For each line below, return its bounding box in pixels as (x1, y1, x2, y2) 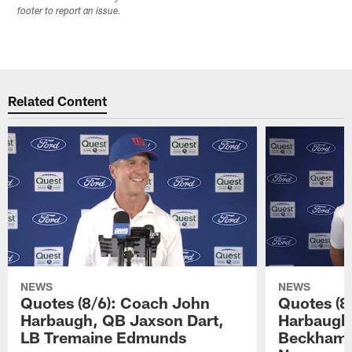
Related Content (8, 92, 108, 108)
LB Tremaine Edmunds (20, 328, 187, 347)
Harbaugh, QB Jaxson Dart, (20, 310, 225, 330)
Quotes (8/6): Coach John (20, 293, 211, 313)
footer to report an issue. (17, 7, 122, 17)
